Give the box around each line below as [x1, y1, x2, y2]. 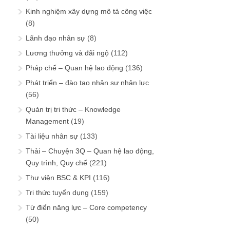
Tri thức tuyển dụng [26, 188, 89, 197]
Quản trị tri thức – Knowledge [26, 105, 121, 113]
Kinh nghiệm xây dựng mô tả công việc [26, 7, 152, 15]
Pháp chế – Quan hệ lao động [26, 63, 123, 72]
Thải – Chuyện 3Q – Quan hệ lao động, [26, 146, 154, 155]
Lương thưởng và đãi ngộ [26, 48, 109, 57]
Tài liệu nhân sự [26, 131, 78, 140]
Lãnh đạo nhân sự [26, 33, 85, 42]
